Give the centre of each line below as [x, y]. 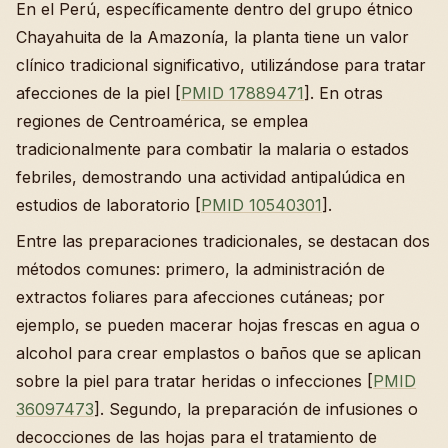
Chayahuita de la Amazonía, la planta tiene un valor [212, 36]
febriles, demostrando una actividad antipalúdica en [210, 176]
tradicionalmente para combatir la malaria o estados [212, 148]
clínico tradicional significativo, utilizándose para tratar [221, 64]
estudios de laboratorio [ [108, 204]
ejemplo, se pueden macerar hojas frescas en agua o [218, 324]
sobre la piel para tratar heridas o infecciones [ [194, 380]
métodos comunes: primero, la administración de [200, 268]
